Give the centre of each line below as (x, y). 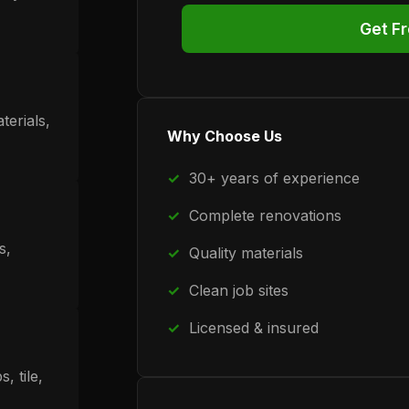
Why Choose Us (225, 136)
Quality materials (246, 253)
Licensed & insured (254, 328)
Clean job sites (239, 290)
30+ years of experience (274, 178)
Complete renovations (265, 215)
